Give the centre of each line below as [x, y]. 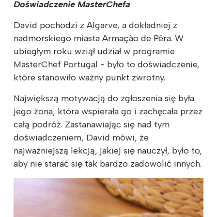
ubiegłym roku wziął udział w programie [94, 51]
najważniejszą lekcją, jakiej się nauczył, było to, [108, 150]
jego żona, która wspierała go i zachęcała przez [108, 111]
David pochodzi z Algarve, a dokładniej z [95, 25]
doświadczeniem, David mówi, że [81, 137]
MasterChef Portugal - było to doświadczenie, [107, 64]
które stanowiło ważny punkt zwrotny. [89, 77]
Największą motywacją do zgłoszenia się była [104, 98]
